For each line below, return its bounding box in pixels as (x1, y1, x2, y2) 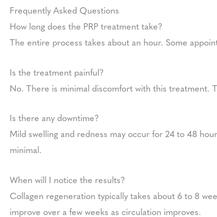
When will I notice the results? (10, 173, 125, 186)
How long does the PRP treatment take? (10, 19, 162, 32)
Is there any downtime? (10, 111, 99, 124)
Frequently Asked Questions (10, 3, 119, 16)
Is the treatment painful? (10, 65, 104, 78)
